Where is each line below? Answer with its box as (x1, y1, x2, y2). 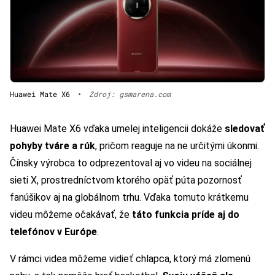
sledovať (225, 122, 265, 134)
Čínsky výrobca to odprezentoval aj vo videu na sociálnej (10, 157, 252, 169)
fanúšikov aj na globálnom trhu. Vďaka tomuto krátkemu (10, 191, 249, 203)
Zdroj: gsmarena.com (89, 88, 171, 99)
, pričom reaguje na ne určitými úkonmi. (95, 139, 259, 152)
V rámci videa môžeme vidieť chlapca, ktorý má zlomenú (10, 252, 250, 265)
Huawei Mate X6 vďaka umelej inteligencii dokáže (10, 122, 225, 134)
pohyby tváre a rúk (10, 139, 95, 152)
